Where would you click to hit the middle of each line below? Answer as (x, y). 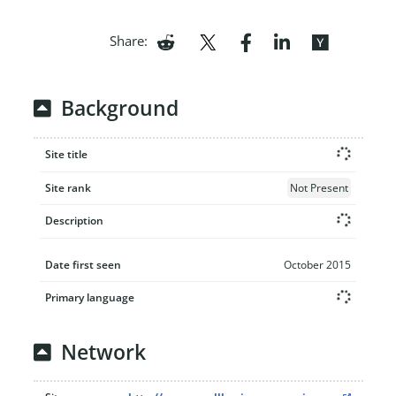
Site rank (68, 187)
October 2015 (317, 264)
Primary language (90, 297)
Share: (128, 40)
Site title (66, 154)
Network (103, 352)
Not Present (319, 187)
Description (74, 220)
